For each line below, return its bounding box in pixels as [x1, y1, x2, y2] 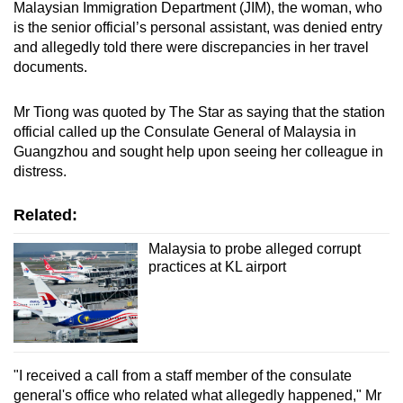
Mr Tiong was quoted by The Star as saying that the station [13, 104, 385, 121]
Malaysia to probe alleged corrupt [148, 241, 361, 257]
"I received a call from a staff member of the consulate [13, 367, 352, 383]
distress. [13, 164, 67, 180]
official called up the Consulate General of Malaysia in [13, 124, 356, 140]
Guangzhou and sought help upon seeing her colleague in [13, 144, 383, 160]
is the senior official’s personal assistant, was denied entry [13, 20, 382, 36]
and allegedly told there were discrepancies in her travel [13, 40, 369, 56]
